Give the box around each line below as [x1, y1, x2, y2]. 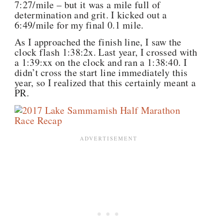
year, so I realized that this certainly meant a [15, 76, 196, 90]
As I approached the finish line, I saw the [15, 35, 182, 49]
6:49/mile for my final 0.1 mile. [15, 18, 144, 32]
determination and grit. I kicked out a [15, 8, 167, 22]
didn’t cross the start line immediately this [15, 66, 188, 79]
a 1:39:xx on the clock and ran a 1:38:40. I [15, 56, 187, 69]
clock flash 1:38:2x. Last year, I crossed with [15, 46, 198, 59]
